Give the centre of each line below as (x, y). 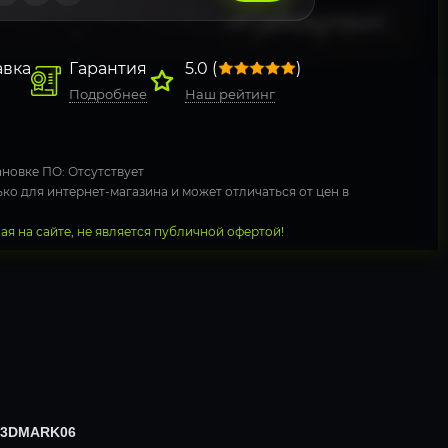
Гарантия (108, 68)
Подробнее (108, 94)
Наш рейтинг (230, 94)
